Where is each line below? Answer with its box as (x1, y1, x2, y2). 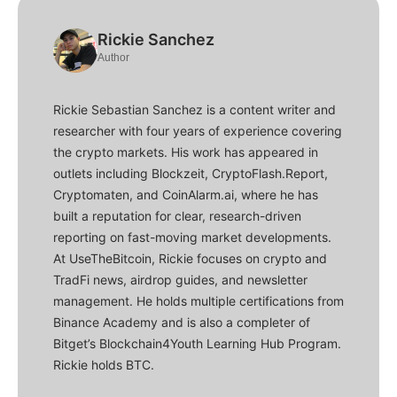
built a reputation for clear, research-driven (53, 208, 301, 224)
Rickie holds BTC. (53, 357, 154, 373)
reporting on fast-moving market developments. (53, 230, 331, 245)
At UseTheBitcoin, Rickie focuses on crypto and (53, 251, 327, 267)
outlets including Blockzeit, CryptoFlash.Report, (53, 166, 328, 182)
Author (97, 51, 129, 65)
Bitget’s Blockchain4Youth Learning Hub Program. (53, 336, 341, 352)
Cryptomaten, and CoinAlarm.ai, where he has (53, 187, 318, 203)
